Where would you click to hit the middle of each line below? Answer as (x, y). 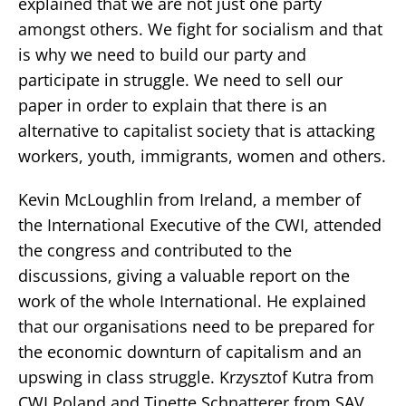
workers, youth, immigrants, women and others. (202, 155)
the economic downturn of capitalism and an (190, 351)
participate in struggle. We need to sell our (180, 79)
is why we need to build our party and (162, 54)
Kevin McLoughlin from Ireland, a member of (189, 199)
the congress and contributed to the (155, 250)
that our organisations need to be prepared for (196, 326)
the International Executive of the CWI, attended (200, 224)
